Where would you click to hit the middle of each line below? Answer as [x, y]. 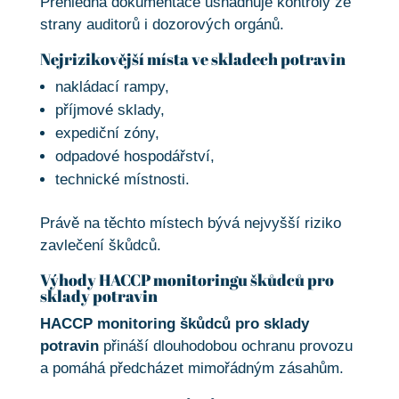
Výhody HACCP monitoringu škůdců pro [187, 280]
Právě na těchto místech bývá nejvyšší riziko [190, 224]
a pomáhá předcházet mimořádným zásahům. [191, 369]
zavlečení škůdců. [100, 246]
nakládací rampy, [112, 87]
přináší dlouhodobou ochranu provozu [225, 346]
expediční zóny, [107, 134]
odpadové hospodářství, [134, 157]
